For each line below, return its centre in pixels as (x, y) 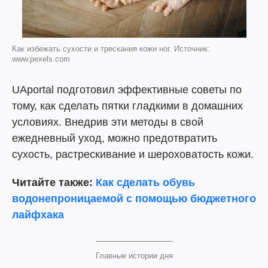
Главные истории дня (134, 256)
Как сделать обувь (145, 182)
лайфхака (38, 215)
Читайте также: (54, 182)
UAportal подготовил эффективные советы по (127, 90)
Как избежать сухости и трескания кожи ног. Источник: (111, 49)
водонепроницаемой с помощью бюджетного (134, 199)
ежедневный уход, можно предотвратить (115, 138)
